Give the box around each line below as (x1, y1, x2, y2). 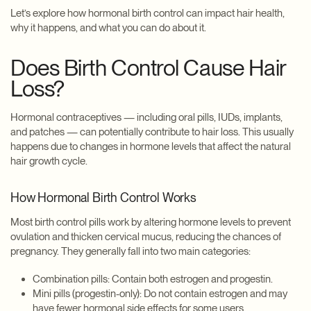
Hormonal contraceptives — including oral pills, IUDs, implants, (10, 111, 283, 124)
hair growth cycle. (10, 155, 87, 168)
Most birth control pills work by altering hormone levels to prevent (10, 216, 291, 229)
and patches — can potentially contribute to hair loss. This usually (10, 126, 294, 139)
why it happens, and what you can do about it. (10, 22, 206, 35)
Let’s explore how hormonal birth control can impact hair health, (10, 7, 285, 20)
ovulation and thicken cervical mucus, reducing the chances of (10, 230, 281, 244)
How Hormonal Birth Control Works (10, 190, 196, 205)
